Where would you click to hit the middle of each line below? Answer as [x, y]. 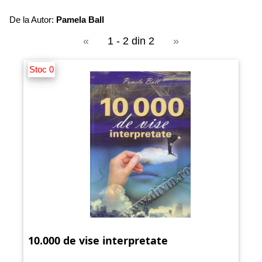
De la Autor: [33, 19]
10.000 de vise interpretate [98, 241]
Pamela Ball [80, 19]
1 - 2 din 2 [131, 41]
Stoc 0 [42, 70]
